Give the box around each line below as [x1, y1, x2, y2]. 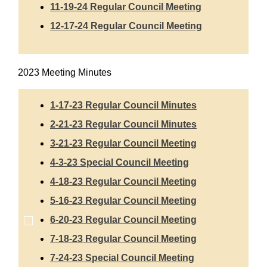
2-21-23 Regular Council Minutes [50, 119, 197, 130]
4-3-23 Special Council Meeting [50, 157, 189, 168]
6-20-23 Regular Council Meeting [50, 215, 197, 225]
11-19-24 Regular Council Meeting [50, 1, 201, 12]
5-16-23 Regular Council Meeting [50, 195, 197, 206]
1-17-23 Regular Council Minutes [50, 100, 197, 111]
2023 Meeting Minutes [18, 67, 111, 78]
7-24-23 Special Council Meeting [50, 253, 194, 263]
